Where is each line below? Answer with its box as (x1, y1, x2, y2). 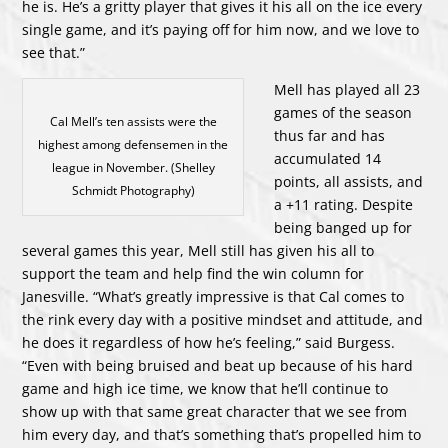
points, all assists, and (274, 172, 424, 192)
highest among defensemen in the (38, 136, 229, 154)
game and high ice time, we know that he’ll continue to (22, 379, 389, 399)
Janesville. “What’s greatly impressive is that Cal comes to (22, 287, 405, 307)
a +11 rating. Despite (274, 195, 414, 215)
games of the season (274, 103, 413, 123)
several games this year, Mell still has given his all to (22, 241, 375, 261)
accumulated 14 (274, 149, 382, 169)
